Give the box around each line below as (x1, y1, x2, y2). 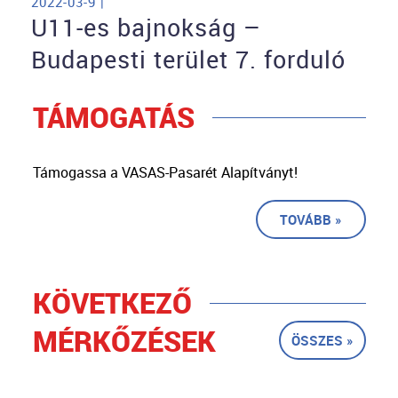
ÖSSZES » (291, 331, 354, 350)
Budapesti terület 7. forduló (31, 44, 346, 76)
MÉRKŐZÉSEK (32, 322, 216, 361)
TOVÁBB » (279, 211, 342, 229)
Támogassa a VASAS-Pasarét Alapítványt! (32, 163, 298, 183)
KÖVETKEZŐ (32, 283, 192, 322)
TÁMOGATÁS (32, 98, 195, 137)
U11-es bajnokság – (31, 12, 261, 44)
